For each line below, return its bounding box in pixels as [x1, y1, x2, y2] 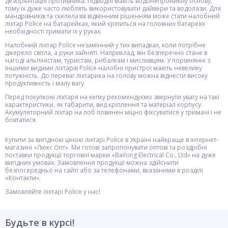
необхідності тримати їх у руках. [5, 27, 102, 36]
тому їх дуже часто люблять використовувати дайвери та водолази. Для [5, 4, 221, 13]
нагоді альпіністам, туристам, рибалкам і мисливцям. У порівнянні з [5, 56, 210, 65]
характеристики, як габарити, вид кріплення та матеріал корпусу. [5, 100, 203, 109]
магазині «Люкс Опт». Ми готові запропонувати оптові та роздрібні [5, 143, 207, 152]
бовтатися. [5, 116, 37, 124]
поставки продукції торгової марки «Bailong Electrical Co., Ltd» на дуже [5, 151, 216, 159]
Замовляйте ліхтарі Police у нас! [5, 187, 100, 196]
